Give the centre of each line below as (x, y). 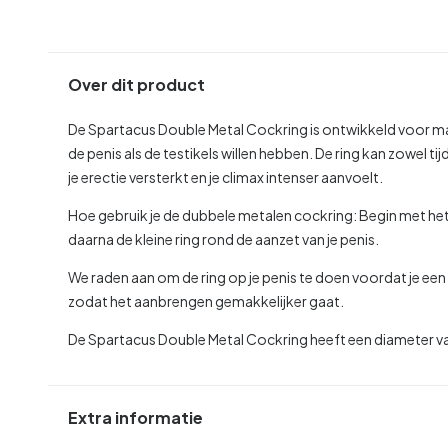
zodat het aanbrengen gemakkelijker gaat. (206, 300)
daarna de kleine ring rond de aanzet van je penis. (223, 238)
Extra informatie (135, 418)
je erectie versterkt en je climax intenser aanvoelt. (225, 176)
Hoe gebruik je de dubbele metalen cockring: (212, 214)
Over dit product (136, 85)
